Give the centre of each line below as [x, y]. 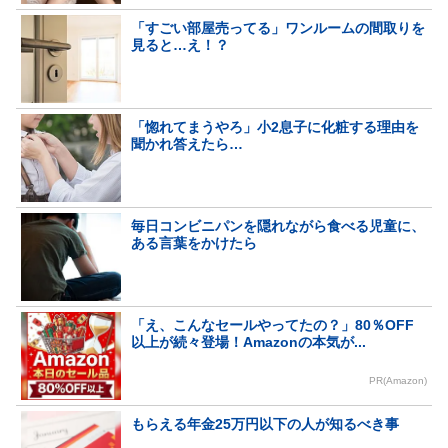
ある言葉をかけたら [194, 243]
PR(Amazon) [398, 381]
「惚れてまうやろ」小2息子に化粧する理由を [275, 127]
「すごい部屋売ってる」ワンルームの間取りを [278, 28]
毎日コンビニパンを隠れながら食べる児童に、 [278, 226]
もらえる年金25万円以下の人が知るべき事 [265, 424]
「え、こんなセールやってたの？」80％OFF [272, 325]
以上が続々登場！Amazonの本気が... [248, 342]
